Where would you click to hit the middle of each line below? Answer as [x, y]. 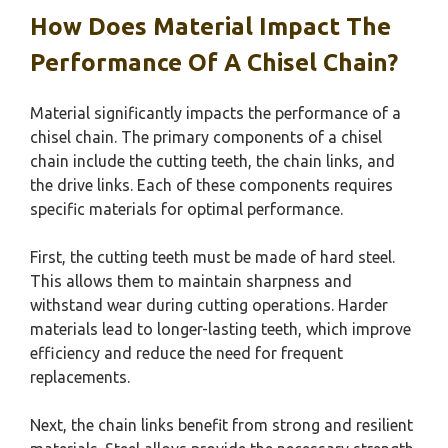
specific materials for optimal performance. [186, 209]
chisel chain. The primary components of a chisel [206, 137]
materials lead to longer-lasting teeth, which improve [220, 329]
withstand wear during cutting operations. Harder [209, 305]
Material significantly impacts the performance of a [215, 113]
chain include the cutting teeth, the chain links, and [212, 161]
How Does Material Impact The [210, 27]
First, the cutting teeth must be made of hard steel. [212, 257]
